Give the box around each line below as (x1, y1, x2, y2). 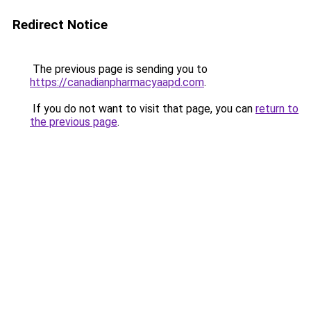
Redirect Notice (12, 17, 108, 33)
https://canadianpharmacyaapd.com (30, 76, 204, 89)
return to (255, 102, 299, 115)
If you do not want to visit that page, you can (30, 102, 255, 115)
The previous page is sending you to (30, 62, 208, 76)
